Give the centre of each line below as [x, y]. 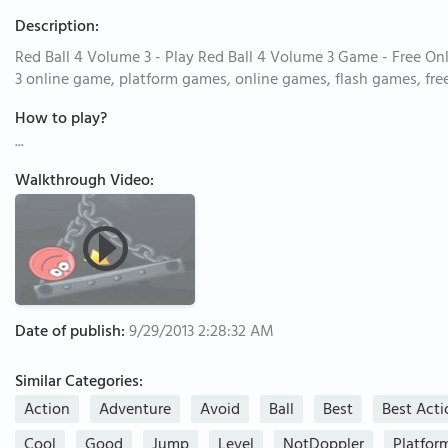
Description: [57, 28]
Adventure [135, 411]
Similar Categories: [79, 383]
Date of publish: [70, 333]
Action [47, 411]
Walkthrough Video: [84, 182]
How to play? [61, 120]
